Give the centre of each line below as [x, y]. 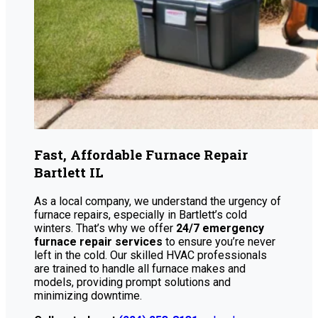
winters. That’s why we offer [105, 228]
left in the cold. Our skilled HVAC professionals [150, 255]
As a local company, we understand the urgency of [158, 201]
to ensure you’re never [219, 241]
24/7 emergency [220, 228]
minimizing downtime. [88, 295]
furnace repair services [98, 241]
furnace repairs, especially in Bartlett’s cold [141, 214]
